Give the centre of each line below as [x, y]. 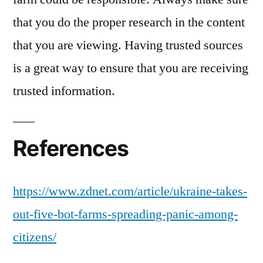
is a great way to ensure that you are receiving [131, 68]
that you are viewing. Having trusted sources [128, 45]
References [71, 148]
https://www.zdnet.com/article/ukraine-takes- [130, 191]
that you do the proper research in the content [129, 22]
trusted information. [64, 91]
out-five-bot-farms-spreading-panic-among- [125, 214]
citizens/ [35, 237]
